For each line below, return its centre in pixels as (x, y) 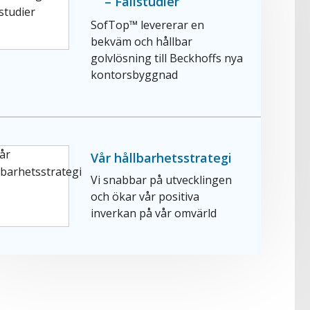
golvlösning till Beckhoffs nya (167, 58)
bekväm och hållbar (142, 41)
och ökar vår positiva (145, 196)
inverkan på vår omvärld (154, 213)
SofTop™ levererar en (148, 25)
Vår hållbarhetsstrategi (162, 157)
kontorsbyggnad (135, 74)
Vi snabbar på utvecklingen (162, 180)
